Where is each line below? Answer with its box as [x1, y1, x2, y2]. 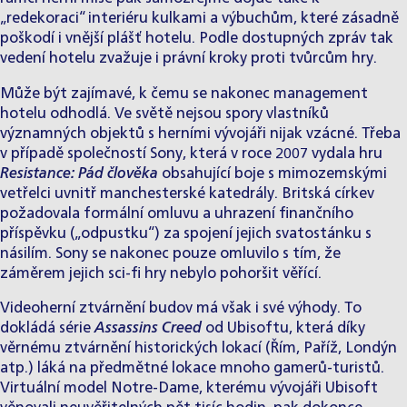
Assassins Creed [94, 320, 202, 336]
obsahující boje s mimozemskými [158, 165, 387, 182]
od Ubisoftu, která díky [202, 320, 365, 336]
